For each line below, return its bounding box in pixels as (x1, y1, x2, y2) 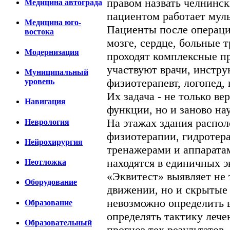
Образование (25, 198, 72, 207)
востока (25, 27, 54, 36)
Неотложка (25, 158, 66, 167)
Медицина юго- (25, 18, 81, 27)
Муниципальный (25, 68, 88, 76)
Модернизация (25, 47, 79, 56)
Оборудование (25, 178, 77, 187)
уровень (25, 77, 54, 86)
